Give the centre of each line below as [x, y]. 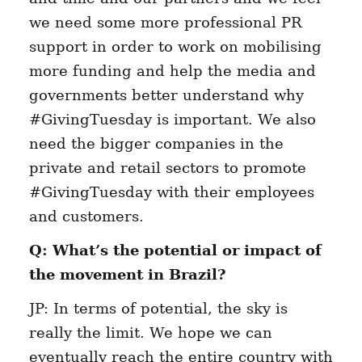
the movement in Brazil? [127, 275]
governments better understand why [166, 95]
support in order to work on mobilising [175, 47]
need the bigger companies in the [156, 144]
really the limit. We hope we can [150, 333]
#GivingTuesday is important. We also [172, 120]
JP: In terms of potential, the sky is [158, 309]
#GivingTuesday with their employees [171, 192]
